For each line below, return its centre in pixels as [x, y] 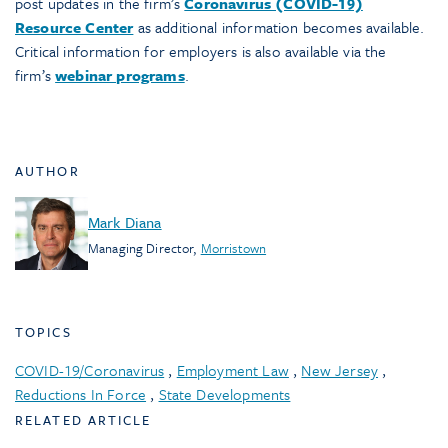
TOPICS [43, 332]
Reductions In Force [81, 394]
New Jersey [340, 370]
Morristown [233, 247]
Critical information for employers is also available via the [201, 51]
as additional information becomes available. [279, 27]
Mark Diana [125, 221]
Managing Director [141, 247]
